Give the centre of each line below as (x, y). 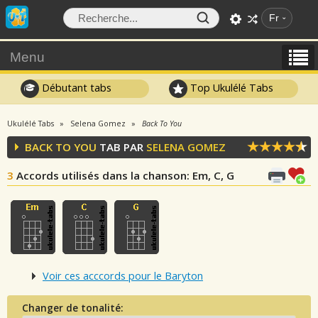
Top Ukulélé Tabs (231, 87)
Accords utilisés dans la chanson (102, 175)
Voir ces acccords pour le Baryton (123, 276)
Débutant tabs (75, 87)
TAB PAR (121, 147)
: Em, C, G (210, 175)
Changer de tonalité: (72, 307)
